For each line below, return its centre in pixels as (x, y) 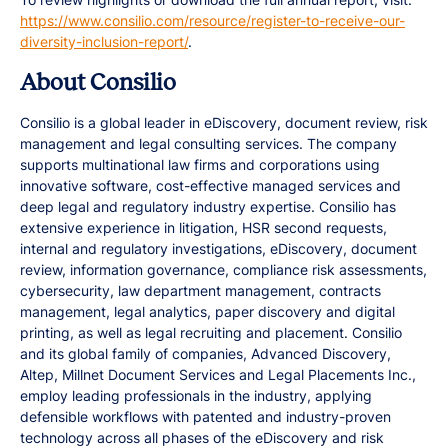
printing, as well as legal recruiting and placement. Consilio (211, 332)
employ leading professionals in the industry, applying (196, 395)
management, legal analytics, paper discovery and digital (207, 311)
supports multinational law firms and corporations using (200, 164)
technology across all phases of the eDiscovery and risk (202, 437)
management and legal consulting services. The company (208, 143)
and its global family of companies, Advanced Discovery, (205, 353)
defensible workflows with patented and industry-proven (205, 416)
